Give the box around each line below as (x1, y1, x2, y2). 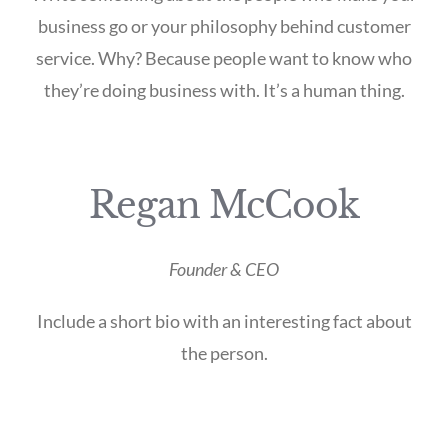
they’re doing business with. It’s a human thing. (43, 78, 405, 101)
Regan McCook (89, 182, 359, 228)
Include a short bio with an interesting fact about (36, 309, 412, 332)
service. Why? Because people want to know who (36, 46, 412, 69)
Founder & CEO (169, 257, 279, 280)
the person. (180, 341, 268, 364)
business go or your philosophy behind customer (37, 14, 411, 37)
